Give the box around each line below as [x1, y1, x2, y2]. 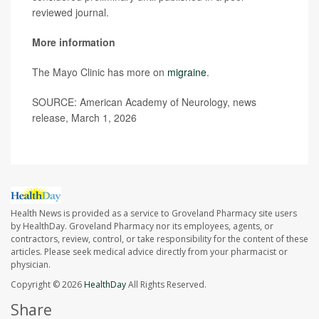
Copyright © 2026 [11, 278, 84, 291]
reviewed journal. [32, 5, 109, 19]
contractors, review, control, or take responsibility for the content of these [11, 233, 308, 246]
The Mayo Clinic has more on [32, 65, 167, 79]
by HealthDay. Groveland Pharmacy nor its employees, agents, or [11, 220, 273, 233]
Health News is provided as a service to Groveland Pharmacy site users [11, 207, 297, 220]
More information [32, 35, 115, 49]
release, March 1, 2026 [32, 110, 137, 125]
